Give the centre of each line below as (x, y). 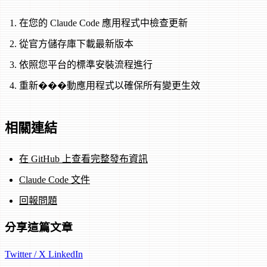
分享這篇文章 (39, 228)
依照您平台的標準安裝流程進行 (86, 65)
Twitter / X (27, 254)
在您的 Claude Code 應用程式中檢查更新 (103, 23)
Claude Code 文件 (55, 180)
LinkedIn (66, 254)
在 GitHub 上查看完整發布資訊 (83, 159)
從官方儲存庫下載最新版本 (76, 44)
